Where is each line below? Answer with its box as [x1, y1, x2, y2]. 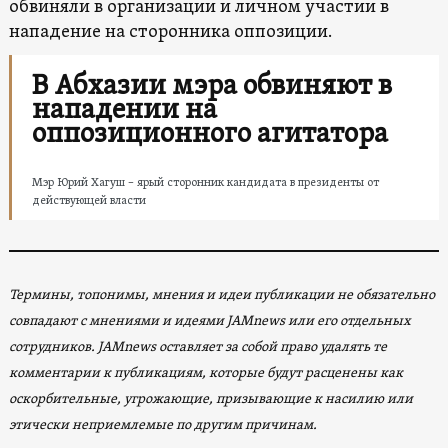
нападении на [31, 92, 217, 129]
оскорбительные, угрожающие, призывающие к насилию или [8, 390, 413, 408]
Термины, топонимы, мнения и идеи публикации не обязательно [8, 286, 435, 304]
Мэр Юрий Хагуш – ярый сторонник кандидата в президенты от [31, 174, 379, 191]
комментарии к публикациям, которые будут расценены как [8, 364, 403, 382]
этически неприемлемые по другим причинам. [8, 416, 317, 434]
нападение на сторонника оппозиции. [8, 20, 332, 44]
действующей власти [31, 192, 146, 209]
